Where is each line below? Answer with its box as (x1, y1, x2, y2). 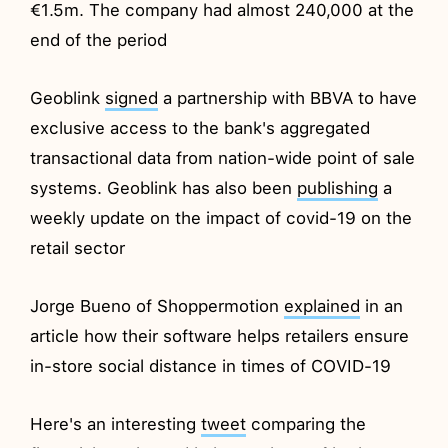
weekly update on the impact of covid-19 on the (30, 207, 413, 228)
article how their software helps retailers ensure (30, 325, 410, 346)
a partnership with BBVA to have (158, 87, 418, 108)
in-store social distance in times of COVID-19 (30, 355, 392, 376)
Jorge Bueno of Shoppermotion (30, 295, 285, 316)
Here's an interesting (30, 413, 202, 434)
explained (284, 295, 361, 316)
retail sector (30, 237, 126, 258)
